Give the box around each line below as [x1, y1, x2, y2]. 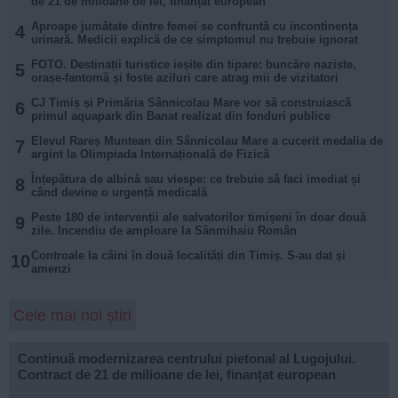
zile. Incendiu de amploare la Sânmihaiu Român [31, 223, 297, 237]
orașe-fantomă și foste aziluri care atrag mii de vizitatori [31, 70, 338, 84]
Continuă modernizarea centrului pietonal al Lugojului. [18, 350, 355, 366]
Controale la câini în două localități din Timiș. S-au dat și [31, 248, 346, 262]
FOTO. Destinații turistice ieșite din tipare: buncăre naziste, [31, 57, 356, 71]
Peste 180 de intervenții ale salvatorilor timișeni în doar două [31, 210, 366, 224]
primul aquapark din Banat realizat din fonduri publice [31, 108, 330, 123]
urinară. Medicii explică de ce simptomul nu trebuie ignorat [31, 32, 358, 46]
